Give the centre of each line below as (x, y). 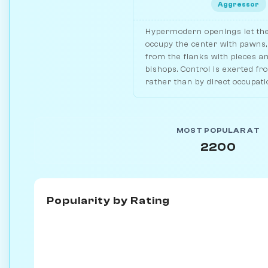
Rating (150, 201)
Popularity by (89, 201)
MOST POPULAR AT (218, 131)
